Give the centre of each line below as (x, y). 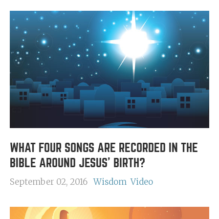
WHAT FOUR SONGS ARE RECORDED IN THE (104, 148)
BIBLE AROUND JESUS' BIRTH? (77, 163)
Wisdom (110, 182)
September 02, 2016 (49, 182)
